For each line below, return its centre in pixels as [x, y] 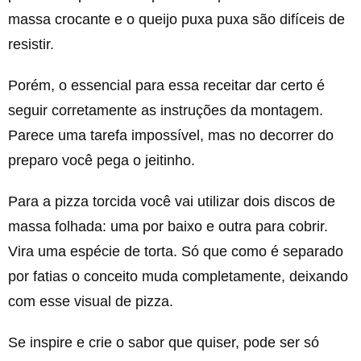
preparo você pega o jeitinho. [102, 160]
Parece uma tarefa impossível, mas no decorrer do [171, 135]
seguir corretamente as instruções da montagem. [166, 110]
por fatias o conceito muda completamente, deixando [178, 276]
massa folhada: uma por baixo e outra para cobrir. [168, 226]
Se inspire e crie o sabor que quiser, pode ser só [164, 342]
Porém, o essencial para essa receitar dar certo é [166, 85]
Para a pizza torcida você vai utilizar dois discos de [172, 201]
